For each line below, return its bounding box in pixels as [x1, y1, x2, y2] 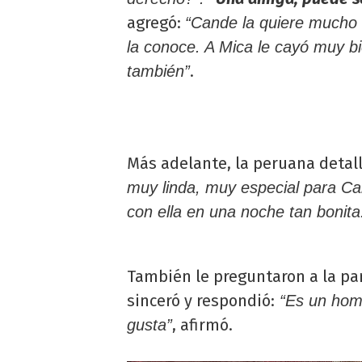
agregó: [127, 12, 185, 32]
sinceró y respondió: [127, 290, 275, 310]
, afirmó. [172, 314, 233, 335]
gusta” [127, 315, 172, 334]
